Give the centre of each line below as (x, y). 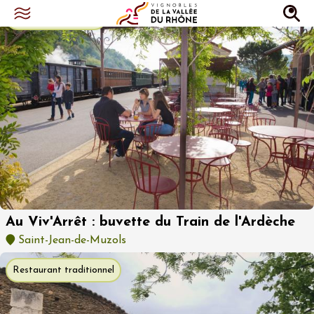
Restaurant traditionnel (63, 270)
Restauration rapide (56, 18)
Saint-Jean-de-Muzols (70, 240)
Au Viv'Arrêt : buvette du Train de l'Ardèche (150, 222)
